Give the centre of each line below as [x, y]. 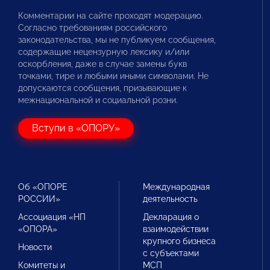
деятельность [171, 199]
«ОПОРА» [38, 229]
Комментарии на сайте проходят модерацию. [111, 16]
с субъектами [171, 253]
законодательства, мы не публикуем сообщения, [117, 40]
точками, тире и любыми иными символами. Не [113, 76]
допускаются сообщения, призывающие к [102, 88]
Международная [177, 187]
